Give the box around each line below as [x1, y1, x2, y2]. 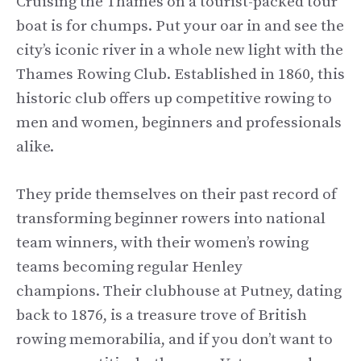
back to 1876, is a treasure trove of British [16, 305, 307, 325]
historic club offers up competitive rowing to [16, 89, 332, 109]
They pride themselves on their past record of [16, 185, 337, 204]
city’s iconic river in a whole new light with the [16, 41, 343, 60]
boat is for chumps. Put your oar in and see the [16, 17, 344, 36]
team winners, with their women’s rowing [16, 233, 309, 252]
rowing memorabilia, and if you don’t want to [16, 330, 333, 349]
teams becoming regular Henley [16, 257, 243, 276]
